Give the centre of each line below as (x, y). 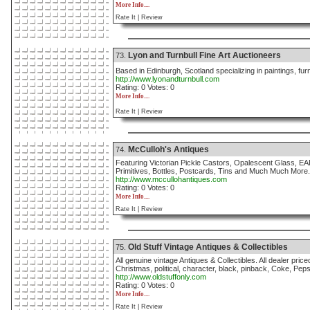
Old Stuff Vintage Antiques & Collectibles (208, 247)
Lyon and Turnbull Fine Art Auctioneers (204, 55)
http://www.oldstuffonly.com (161, 277)
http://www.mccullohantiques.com (171, 179)
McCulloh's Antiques (168, 149)
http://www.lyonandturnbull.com (167, 79)
